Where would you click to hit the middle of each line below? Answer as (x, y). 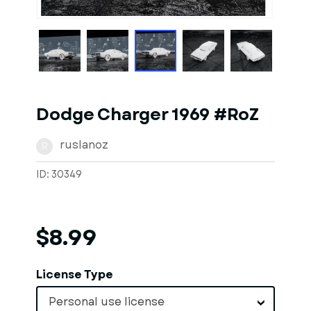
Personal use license (107, 302)
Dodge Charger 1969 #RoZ (148, 115)
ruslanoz (84, 145)
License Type (75, 275)
